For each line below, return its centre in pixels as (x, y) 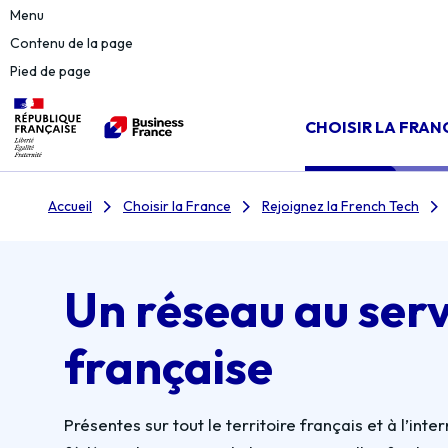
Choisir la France (177, 206)
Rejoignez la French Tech (340, 206)
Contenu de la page (71, 43)
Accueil (70, 206)
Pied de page (50, 71)
